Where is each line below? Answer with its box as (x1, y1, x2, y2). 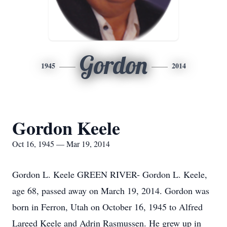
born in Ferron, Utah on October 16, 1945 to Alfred (12, 201, 203, 213)
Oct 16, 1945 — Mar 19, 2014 (12, 138, 110, 149)
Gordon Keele (12, 115, 120, 141)
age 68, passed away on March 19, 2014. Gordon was (12, 184, 209, 197)
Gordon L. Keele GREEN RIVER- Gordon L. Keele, (12, 168, 207, 180)
